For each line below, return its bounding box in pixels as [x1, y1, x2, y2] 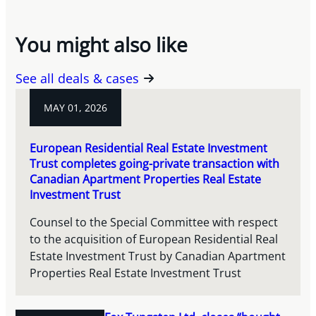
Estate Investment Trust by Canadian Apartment [30, 248, 286, 265]
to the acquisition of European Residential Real [30, 231, 279, 248]
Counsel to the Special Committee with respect [30, 214, 279, 231]
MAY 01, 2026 [44, 101, 108, 115]
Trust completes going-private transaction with [30, 155, 280, 172]
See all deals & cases [16, 69, 140, 87]
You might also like [16, 31, 188, 59]
